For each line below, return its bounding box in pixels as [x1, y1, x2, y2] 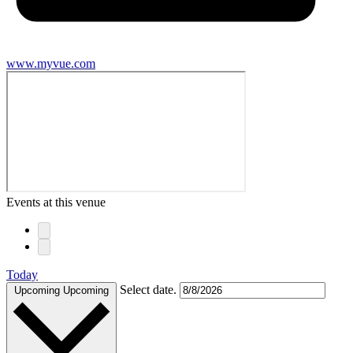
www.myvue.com [6, 57, 95, 71]
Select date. [120, 283, 180, 297]
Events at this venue [6, 195, 106, 210]
